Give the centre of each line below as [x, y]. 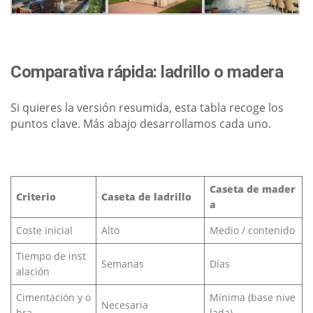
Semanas [123, 264]
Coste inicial [44, 231]
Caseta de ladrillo [146, 197]
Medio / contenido [252, 231]
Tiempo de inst [51, 256]
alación [33, 272]
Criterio [36, 197]
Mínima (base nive [253, 298]
